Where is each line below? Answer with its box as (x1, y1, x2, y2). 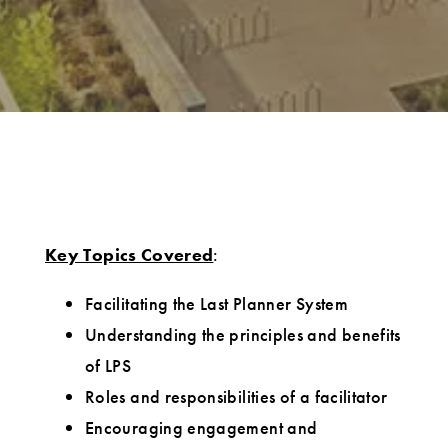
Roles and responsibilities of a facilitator (85, 385, 388, 409)
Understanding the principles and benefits (85, 323, 401, 347)
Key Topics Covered (45, 243, 214, 267)
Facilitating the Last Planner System (85, 292, 348, 316)
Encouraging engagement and (85, 416, 318, 440)
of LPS (85, 354, 132, 378)
